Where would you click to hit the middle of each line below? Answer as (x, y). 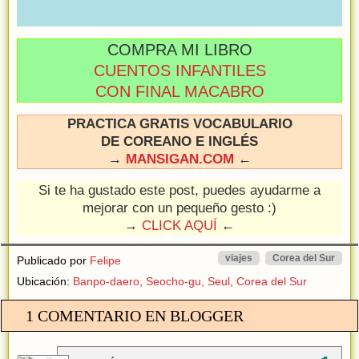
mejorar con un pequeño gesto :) (179, 208)
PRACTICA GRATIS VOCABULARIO (179, 123)
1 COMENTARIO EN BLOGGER (135, 315)
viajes (239, 258)
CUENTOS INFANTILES (179, 70)
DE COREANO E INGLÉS (179, 141)
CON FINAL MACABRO (179, 91)
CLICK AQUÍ (179, 225)
